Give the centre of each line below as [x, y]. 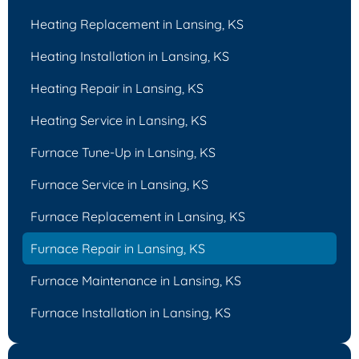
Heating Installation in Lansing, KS [130, 56]
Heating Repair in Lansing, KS [117, 88]
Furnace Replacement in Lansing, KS [138, 216]
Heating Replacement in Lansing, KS [137, 24]
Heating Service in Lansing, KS [119, 120]
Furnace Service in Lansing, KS [119, 184]
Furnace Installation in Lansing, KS [131, 312]
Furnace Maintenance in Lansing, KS [136, 280]
